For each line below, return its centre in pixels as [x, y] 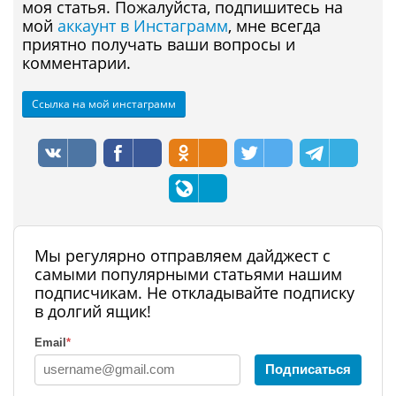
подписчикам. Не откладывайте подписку [194, 292]
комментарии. [76, 62]
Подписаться [308, 369]
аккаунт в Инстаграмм [143, 25]
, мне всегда [274, 25]
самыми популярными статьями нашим [188, 274]
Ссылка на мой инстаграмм [104, 103]
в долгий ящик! [95, 311]
